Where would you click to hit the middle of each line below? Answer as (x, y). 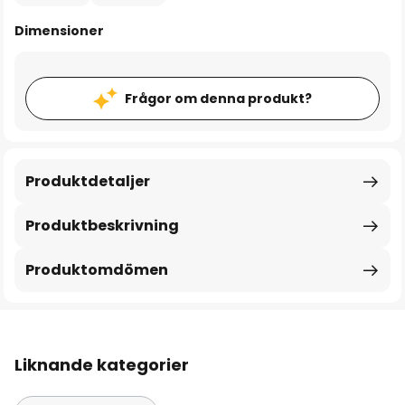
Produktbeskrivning (102, 226)
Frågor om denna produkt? (218, 99)
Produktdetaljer (88, 181)
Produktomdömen (97, 270)
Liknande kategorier (102, 365)
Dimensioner (59, 31)
